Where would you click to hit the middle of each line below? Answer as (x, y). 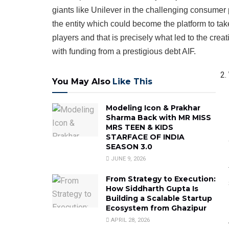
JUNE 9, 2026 (128, 159)
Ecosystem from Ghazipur (156, 208)
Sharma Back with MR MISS (158, 118)
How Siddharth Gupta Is (152, 189)
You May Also (81, 82)
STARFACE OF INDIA (145, 137)
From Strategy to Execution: (161, 179)
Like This (132, 82)
